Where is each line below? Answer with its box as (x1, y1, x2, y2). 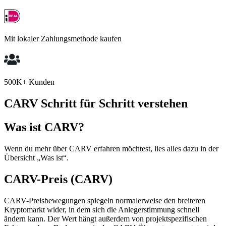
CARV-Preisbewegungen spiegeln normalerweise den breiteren (4, 196, 205, 205)
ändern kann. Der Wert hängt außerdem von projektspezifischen (4, 214, 207, 223)
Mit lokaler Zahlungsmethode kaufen (4, 34, 122, 43)
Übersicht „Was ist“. (4, 153, 69, 162)
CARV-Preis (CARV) (4, 172, 112, 186)
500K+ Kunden (4, 78, 54, 87)
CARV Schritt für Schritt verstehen (4, 97, 188, 110)
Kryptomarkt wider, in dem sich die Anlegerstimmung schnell (4, 205, 199, 214)
